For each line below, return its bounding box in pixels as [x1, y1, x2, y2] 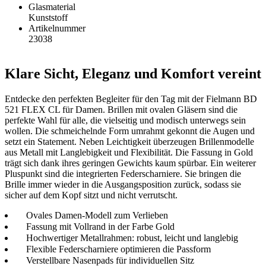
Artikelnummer [28, 23, 85, 34]
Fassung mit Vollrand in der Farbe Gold [26, 221, 175, 232]
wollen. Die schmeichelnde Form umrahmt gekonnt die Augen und [5, 126, 255, 137]
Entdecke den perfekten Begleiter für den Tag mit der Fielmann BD [5, 94, 257, 104]
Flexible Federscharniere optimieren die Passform [26, 244, 211, 255]
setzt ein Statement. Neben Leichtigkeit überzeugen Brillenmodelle [5, 137, 254, 147]
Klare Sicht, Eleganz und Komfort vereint [5, 66, 261, 82]
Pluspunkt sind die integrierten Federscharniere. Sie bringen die [5, 169, 241, 179]
